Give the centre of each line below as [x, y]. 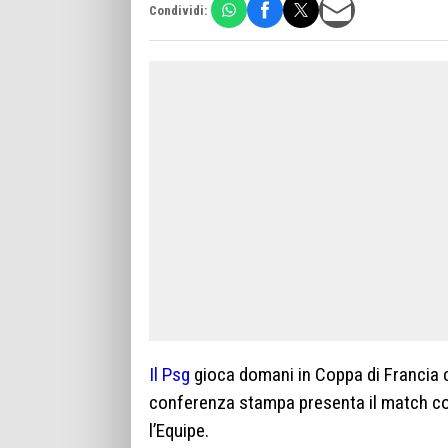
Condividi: [178, 10]
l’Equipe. [179, 431]
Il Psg [169, 375]
